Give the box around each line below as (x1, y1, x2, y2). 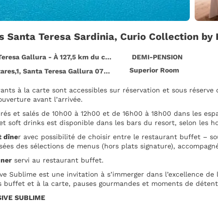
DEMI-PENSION (132, 53, 183, 61)
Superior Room (129, 66, 180, 74)
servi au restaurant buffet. (12, 156, 104, 164)
